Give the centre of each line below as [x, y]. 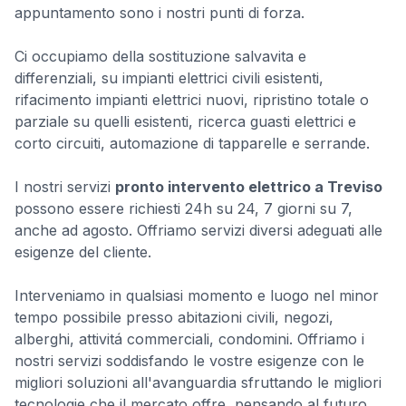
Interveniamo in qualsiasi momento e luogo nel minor [197, 295]
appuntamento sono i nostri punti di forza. [159, 13]
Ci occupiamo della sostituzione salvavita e [160, 56]
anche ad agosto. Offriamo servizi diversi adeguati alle [198, 230]
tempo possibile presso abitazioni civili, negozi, [174, 317]
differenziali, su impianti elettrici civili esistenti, [169, 78]
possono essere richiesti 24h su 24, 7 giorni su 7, [184, 208]
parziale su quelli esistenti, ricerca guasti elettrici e [185, 121]
